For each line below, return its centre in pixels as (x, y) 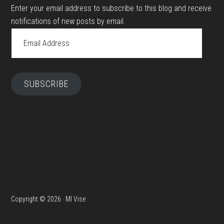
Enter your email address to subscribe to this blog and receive (111, 8)
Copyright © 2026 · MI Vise (48, 199)
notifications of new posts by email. (68, 21)
